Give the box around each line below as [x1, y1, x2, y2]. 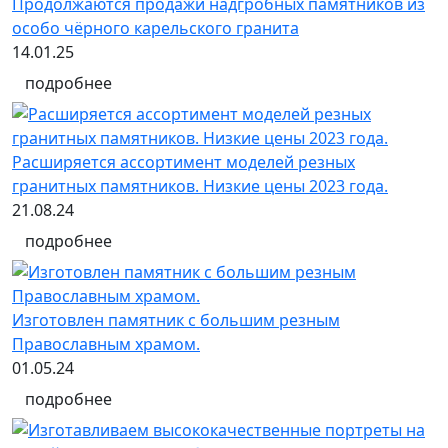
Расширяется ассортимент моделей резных [12, 151, 355, 173]
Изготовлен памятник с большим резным [12, 309, 340, 331]
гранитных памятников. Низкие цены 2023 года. [12, 175, 388, 197]
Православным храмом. [12, 333, 200, 355]
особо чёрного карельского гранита [12, 17, 299, 39]
